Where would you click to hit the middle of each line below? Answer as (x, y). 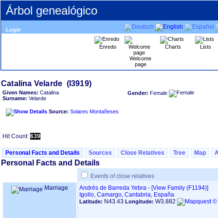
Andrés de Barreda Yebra (113, 188)
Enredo (108, 47)
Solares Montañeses (94, 111)
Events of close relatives (122, 176)
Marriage (55, 188)
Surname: (15, 98)
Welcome (140, 58)
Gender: (139, 93)
